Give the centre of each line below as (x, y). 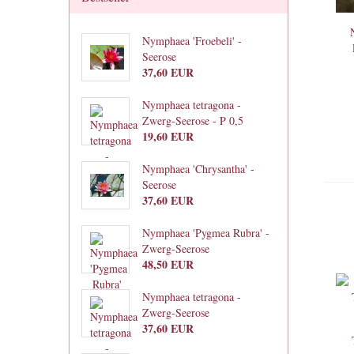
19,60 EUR (168, 136)
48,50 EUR (168, 264)
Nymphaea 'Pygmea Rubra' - (205, 233)
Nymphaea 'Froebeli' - (192, 41)
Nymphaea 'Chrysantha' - (198, 169)
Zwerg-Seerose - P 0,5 (192, 121)
